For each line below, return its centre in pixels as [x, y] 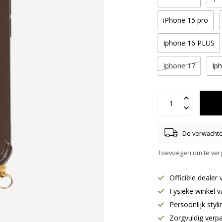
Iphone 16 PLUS [189, 43]
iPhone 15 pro [186, 20]
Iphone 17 [179, 66]
